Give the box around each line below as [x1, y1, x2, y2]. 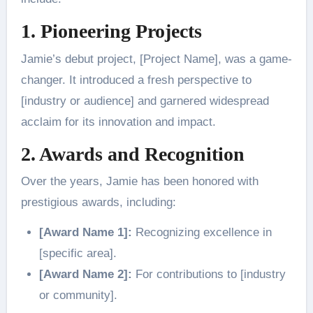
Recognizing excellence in [131, 226, 272, 240]
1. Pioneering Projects [20, 20, 202, 43]
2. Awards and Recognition [20, 143, 245, 165]
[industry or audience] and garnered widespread [20, 94, 269, 108]
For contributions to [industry [131, 268, 286, 282]
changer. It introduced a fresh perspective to [20, 73, 252, 87]
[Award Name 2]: [38, 268, 132, 282]
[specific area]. [38, 247, 117, 261]
